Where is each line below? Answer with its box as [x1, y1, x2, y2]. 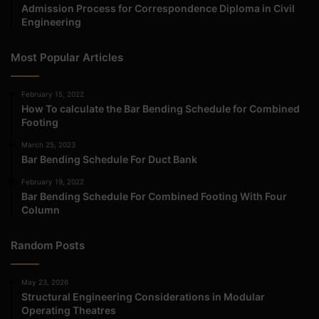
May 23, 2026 [21, 277, 68, 286]
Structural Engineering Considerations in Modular [21, 290, 265, 303]
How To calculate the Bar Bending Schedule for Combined [21, 102, 300, 115]
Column [21, 203, 60, 216]
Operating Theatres [21, 303, 116, 316]
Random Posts [11, 238, 85, 252]
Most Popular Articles [11, 50, 123, 64]
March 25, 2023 [21, 140, 75, 149]
